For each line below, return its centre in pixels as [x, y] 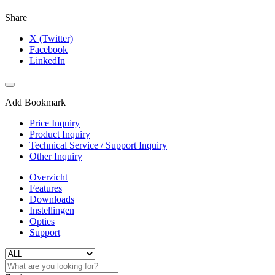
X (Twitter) [51, 39]
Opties [42, 222]
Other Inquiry [56, 157]
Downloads [52, 199]
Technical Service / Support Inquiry [98, 145]
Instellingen [52, 211]
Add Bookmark [35, 103]
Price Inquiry [55, 123]
